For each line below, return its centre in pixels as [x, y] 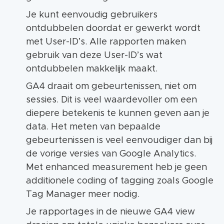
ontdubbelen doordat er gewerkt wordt [113, 29]
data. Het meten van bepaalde [93, 127]
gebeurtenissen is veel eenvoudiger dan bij [119, 141]
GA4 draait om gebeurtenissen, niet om [111, 87]
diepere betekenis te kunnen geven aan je [118, 114]
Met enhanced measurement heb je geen [116, 168]
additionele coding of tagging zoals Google [120, 181]
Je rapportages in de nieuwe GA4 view [110, 212]
